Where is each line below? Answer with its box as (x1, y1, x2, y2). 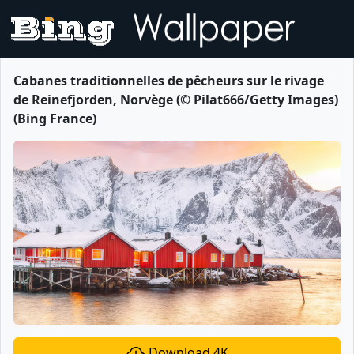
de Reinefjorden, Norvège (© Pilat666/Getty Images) (13, 91, 338, 108)
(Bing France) (13, 110, 96, 127)
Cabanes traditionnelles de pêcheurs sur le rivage (13, 72, 324, 89)
